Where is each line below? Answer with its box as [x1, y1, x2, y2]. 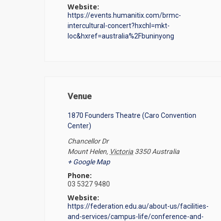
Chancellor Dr [68, 137, 109, 145]
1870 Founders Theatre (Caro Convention [68, 111, 197, 119]
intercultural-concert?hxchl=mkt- [68, 22, 170, 30]
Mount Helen [68, 147, 107, 155]
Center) [68, 122, 92, 130]
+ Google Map [68, 158, 110, 166]
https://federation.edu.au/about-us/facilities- [68, 202, 209, 210]
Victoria [110, 147, 134, 155]
